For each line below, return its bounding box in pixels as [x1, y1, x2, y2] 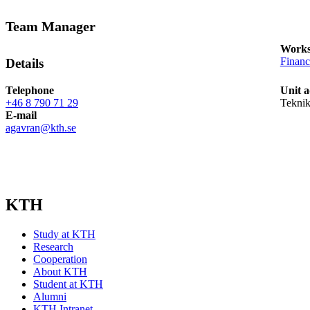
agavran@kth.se [6, 121, 76, 134]
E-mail [6, 109, 37, 121]
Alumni [33, 291, 66, 303]
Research [33, 241, 73, 253]
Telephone [6, 84, 54, 96]
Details [6, 56, 44, 71]
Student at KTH [33, 278, 103, 291]
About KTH [33, 266, 87, 278]
